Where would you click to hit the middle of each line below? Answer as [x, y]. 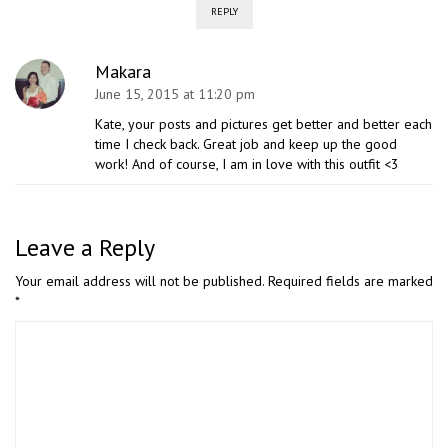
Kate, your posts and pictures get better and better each [263, 123]
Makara [123, 71]
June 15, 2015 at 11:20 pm [175, 93]
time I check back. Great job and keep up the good [246, 143]
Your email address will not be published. [139, 280]
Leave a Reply [85, 247]
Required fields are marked [348, 280]
